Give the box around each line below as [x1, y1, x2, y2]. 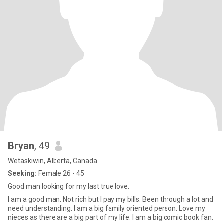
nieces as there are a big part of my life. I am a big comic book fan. [8, 213, 213, 221]
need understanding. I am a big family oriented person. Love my [8, 204, 205, 212]
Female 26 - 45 [37, 169, 84, 177]
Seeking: [8, 169, 37, 177]
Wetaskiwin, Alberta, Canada [8, 157, 97, 165]
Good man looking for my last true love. [8, 182, 129, 190]
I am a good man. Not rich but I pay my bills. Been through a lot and [8, 195, 213, 203]
